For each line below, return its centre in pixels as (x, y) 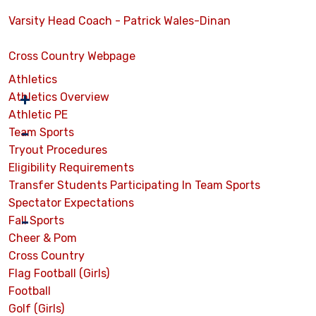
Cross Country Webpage (72, 56)
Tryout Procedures (58, 150)
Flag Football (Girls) (59, 274)
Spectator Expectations (71, 203)
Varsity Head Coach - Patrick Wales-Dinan (120, 21)
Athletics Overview (59, 97)
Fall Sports (36, 221)
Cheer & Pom (43, 238)
